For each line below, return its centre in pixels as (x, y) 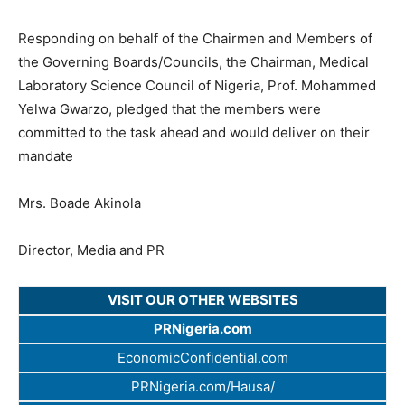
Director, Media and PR (91, 250)
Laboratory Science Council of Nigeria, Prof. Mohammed (197, 86)
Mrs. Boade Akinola (80, 203)
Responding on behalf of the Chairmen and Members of (195, 39)
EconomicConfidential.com (202, 358)
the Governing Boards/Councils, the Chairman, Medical (193, 62)
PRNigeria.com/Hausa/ (202, 387)
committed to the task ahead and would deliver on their (194, 133)
